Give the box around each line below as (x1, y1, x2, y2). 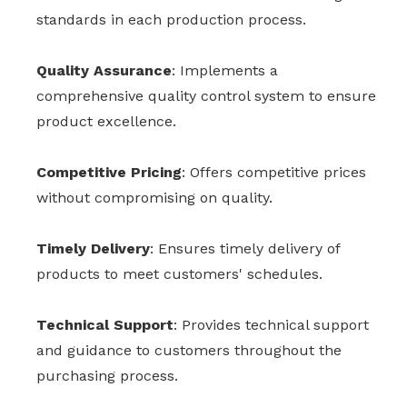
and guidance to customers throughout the (36, 342, 342, 360)
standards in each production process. (36, 11, 306, 29)
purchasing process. (36, 367, 178, 385)
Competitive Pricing (36, 164, 182, 182)
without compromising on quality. (36, 189, 273, 207)
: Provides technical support (174, 316, 369, 334)
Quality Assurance (36, 62, 172, 80)
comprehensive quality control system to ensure (36, 87, 376, 105)
